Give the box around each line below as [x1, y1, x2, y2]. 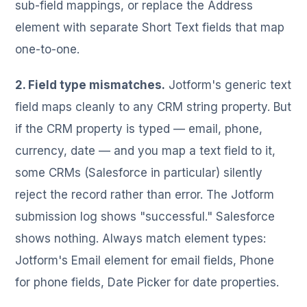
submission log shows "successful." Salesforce [15, 210, 275, 223]
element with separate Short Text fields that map [15, 21, 285, 34]
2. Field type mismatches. [15, 78, 166, 92]
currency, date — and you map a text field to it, [15, 144, 276, 158]
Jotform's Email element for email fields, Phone [15, 254, 275, 267]
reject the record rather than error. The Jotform [15, 188, 275, 201]
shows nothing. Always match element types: [15, 232, 267, 245]
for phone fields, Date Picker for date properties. [15, 275, 280, 289]
